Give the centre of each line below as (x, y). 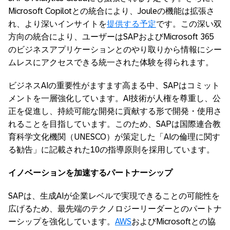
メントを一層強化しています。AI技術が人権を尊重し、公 (114, 98)
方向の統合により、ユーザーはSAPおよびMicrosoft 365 (111, 37)
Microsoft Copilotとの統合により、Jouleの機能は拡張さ (111, 11)
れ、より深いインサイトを (57, 24)
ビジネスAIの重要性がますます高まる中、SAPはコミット (114, 85)
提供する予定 (131, 24)
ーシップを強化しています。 (62, 222)
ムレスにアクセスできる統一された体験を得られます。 (111, 62)
